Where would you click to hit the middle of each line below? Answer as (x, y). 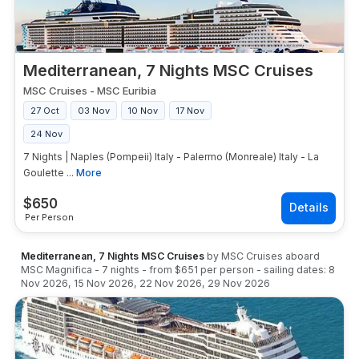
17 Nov (190, 111)
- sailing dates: (291, 270)
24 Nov (46, 134)
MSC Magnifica (56, 270)
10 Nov (143, 111)
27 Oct (45, 111)
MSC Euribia (127, 91)
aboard (301, 256)
